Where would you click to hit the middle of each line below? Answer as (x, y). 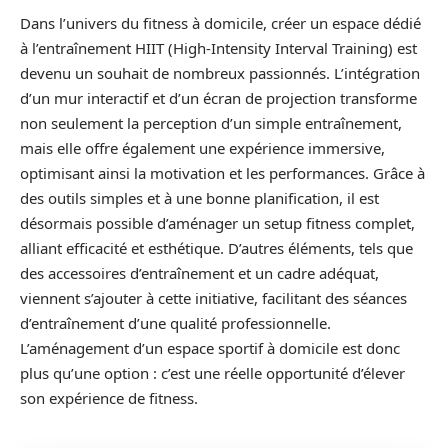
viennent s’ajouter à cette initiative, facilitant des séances (213, 298)
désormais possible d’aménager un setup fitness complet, (217, 223)
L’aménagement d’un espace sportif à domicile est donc (210, 348)
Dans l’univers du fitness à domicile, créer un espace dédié (220, 23)
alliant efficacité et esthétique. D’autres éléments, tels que (216, 248)
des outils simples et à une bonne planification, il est (199, 198)
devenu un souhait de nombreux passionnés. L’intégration (220, 73)
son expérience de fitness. (109, 398)
